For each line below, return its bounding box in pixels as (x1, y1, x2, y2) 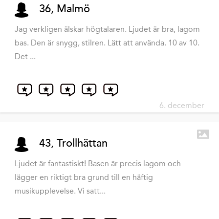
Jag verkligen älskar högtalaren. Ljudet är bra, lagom (15, 24, 200, 34)
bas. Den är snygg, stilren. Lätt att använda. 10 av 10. (15, 38, 199, 48)
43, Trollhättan (39, 137, 108, 150)
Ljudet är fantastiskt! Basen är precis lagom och (15, 159, 181, 169)
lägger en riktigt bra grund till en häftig (15, 173, 153, 182)
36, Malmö (39, 2, 90, 16)
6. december (159, 101, 204, 110)
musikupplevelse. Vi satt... (15, 186, 106, 196)
